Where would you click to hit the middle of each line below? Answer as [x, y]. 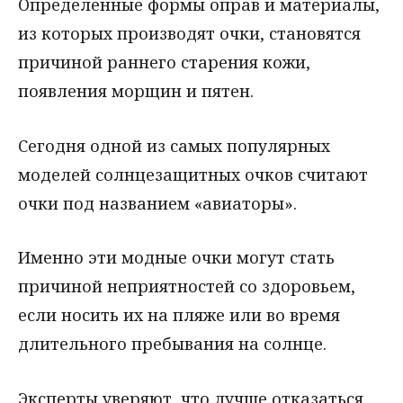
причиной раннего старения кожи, [164, 62]
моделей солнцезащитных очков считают [193, 174]
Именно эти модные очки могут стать [176, 258]
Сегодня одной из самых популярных [174, 145]
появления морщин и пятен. [136, 90]
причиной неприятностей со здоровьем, [187, 287]
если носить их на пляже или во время [179, 315]
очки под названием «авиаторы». [157, 203]
